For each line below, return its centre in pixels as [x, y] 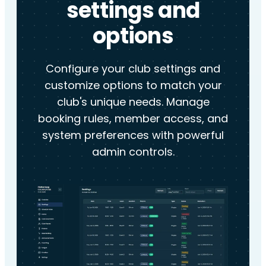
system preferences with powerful [133, 135]
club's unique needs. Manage [133, 102]
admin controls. [133, 152]
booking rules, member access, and [133, 119]
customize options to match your [133, 85]
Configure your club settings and [133, 69]
